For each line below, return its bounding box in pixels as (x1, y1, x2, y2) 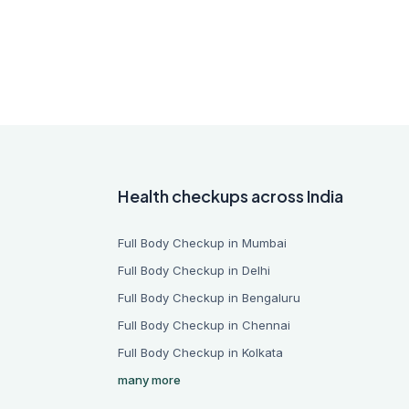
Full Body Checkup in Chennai (118, 318, 291, 332)
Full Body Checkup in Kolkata (118, 345, 284, 360)
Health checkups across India (118, 185, 344, 206)
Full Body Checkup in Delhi (118, 263, 271, 278)
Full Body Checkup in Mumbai (118, 236, 288, 250)
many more (118, 372, 182, 387)
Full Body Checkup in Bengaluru (118, 290, 301, 305)
